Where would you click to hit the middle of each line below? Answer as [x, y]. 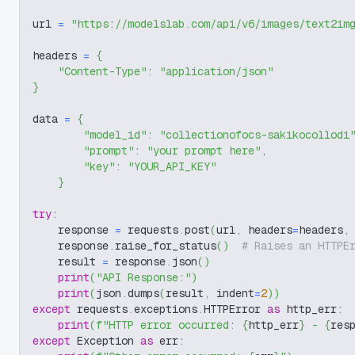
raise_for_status [166, 246]
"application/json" [216, 71]
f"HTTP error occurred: [169, 325]
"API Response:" [143, 277]
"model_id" [115, 135]
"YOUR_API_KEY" [172, 166]
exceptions [166, 309]
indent [232, 293]
